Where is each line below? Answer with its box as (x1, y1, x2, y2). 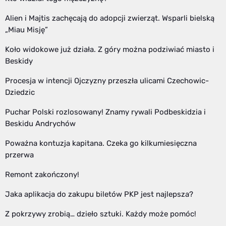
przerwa (5, 150, 34, 160)
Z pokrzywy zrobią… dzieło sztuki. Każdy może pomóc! (5, 209, 196, 219)
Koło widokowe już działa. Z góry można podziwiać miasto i (5, 45, 214, 54)
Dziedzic (5, 88, 35, 97)
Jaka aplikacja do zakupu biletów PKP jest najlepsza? (5, 190, 193, 199)
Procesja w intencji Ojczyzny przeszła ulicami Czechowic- (5, 76, 209, 86)
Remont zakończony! (5, 170, 79, 180)
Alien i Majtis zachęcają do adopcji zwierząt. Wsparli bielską (5, 14, 214, 23)
